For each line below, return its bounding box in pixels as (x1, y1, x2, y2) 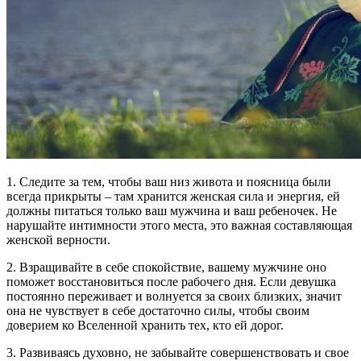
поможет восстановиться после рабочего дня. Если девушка (6, 275, 336, 289)
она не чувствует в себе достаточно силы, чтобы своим (6, 304, 309, 318)
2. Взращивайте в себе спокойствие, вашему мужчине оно (6, 260, 326, 275)
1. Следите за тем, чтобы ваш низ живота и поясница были (6, 175, 331, 189)
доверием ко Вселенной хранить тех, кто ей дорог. (6, 318, 284, 333)
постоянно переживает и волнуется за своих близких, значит (6, 289, 342, 304)
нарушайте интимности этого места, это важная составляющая (6, 218, 352, 233)
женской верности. (6, 233, 110, 247)
